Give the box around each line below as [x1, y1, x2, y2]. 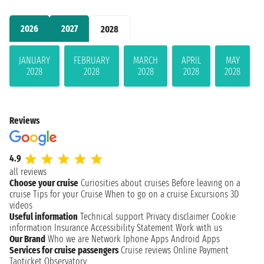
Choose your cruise [9, 177, 78, 189]
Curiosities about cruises [81, 177, 169, 189]
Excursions [190, 188, 228, 200]
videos [9, 199, 32, 211]
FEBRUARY [74, 54, 110, 66]
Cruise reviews [121, 244, 171, 256]
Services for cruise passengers [9, 244, 118, 256]
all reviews [9, 166, 47, 177]
